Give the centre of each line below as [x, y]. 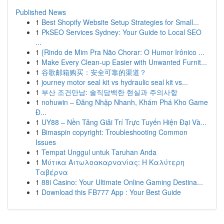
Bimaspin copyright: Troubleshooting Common [114, 132]
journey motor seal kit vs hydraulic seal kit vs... [115, 82]
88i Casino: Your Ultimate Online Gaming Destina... [122, 182]
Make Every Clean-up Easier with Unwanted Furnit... [124, 62]
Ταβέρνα [52, 172]
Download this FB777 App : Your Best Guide [111, 192]
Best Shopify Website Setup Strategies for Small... [120, 22]
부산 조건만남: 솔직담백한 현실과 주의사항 [109, 92]
